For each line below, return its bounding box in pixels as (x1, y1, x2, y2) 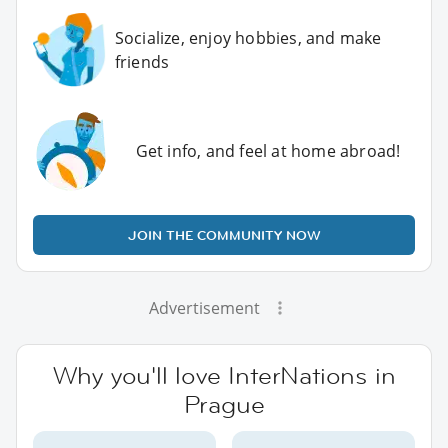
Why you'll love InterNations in (52, 359, 396, 391)
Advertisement (148, 296, 260, 319)
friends (114, 50, 170, 73)
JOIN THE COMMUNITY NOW (127, 225, 321, 244)
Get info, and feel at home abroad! (135, 139, 401, 162)
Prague (183, 388, 265, 420)
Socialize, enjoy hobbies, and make (114, 26, 382, 49)
